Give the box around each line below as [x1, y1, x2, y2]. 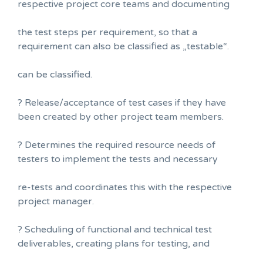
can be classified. [18, 68, 92, 80]
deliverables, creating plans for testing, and [18, 237, 210, 249]
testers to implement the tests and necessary [18, 153, 218, 165]
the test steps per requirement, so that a [18, 26, 197, 38]
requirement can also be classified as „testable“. [18, 40, 229, 52]
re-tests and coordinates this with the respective [18, 181, 232, 193]
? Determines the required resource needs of [18, 139, 215, 151]
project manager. [18, 195, 94, 207]
